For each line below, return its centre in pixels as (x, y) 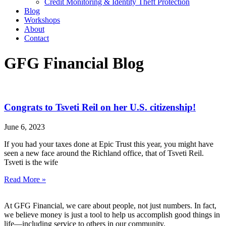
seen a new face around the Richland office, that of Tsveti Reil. (105, 153)
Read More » (25, 179)
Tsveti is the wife (31, 162)
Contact (37, 38)
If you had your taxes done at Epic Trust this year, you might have (109, 144)
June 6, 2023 (24, 127)
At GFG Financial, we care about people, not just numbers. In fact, (110, 205)
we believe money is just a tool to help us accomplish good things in (112, 214)
